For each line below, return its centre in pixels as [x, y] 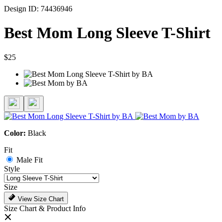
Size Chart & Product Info [45, 208]
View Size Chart [40, 199]
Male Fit [29, 160]
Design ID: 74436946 [38, 9]
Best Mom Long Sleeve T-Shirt [107, 33]
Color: [16, 133]
